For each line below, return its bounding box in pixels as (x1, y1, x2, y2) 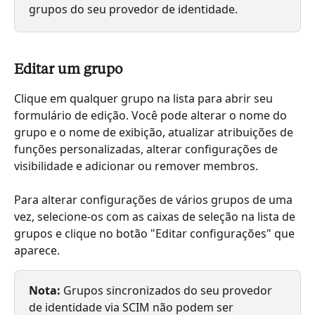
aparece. (14, 243, 60, 259)
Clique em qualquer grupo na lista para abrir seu (14, 90, 276, 106)
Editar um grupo (14, 63, 122, 77)
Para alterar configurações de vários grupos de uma (14, 192, 295, 208)
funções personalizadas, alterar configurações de (14, 141, 281, 157)
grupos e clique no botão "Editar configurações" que (14, 226, 297, 242)
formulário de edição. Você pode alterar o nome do (14, 107, 290, 123)
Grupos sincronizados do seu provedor (60, 283, 275, 299)
